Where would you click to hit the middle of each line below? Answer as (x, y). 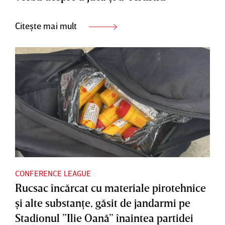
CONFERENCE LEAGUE (53, 174)
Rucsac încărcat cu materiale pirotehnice (110, 188)
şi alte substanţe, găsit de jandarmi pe (103, 203)
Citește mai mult (47, 25)
